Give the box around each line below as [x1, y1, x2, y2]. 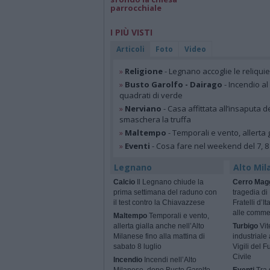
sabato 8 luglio [113, 242, 162, 251]
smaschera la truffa [119, 114, 191, 125]
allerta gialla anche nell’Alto [113, 222, 204, 231]
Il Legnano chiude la [135, 178, 204, 187]
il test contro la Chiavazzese [113, 198, 205, 207]
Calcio [113, 178, 135, 187]
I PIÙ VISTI [110, 27, 152, 39]
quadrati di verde [119, 90, 183, 101]
